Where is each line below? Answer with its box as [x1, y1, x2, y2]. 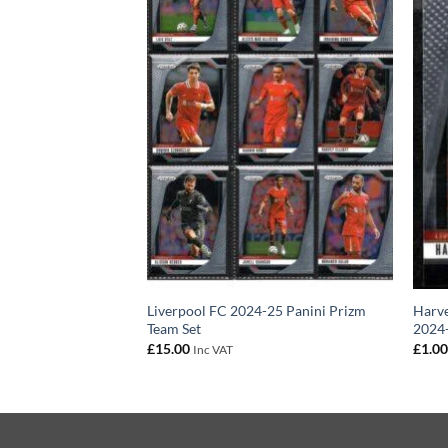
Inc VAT [192, 342, 233, 356]
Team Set [146, 320, 201, 338]
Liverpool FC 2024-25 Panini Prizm [146, 302, 366, 320]
